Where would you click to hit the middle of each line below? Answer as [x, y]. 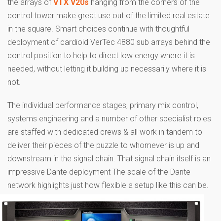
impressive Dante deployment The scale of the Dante [99, 172]
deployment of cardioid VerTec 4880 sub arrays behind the [109, 42]
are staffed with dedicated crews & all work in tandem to [105, 132]
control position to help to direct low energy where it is [101, 55]
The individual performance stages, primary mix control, [103, 105]
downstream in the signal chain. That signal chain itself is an [109, 158]
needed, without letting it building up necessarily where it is [107, 69]
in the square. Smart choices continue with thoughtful [98, 29]
